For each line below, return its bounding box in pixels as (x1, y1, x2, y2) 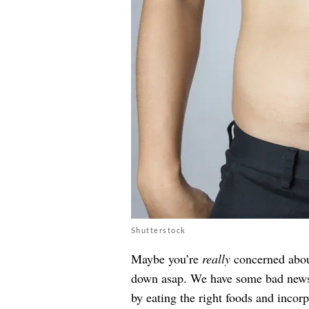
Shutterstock (130, 226, 186, 235)
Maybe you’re (130, 250, 202, 267)
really (201, 250, 230, 267)
